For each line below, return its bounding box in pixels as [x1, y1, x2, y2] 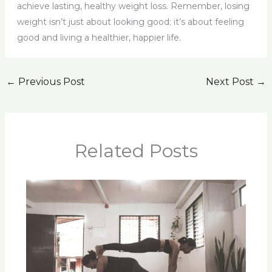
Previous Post [15, 76, 85, 88]
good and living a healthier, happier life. [16, 32, 181, 44]
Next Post [206, 76, 257, 88]
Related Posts [74, 139, 198, 162]
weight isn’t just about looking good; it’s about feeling [16, 16, 244, 28]
